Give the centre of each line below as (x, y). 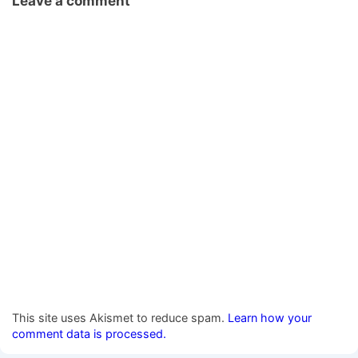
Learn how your (270, 318)
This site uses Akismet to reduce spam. (120, 318)
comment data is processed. (89, 334)
